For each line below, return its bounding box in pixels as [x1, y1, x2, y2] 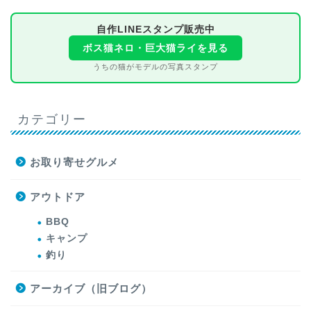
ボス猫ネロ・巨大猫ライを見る [83, 42, 228, 54]
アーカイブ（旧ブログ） [30, 283, 152, 295]
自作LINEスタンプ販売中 [96, 24, 215, 35]
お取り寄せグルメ [30, 156, 119, 169]
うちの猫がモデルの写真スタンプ [93, 62, 218, 72]
